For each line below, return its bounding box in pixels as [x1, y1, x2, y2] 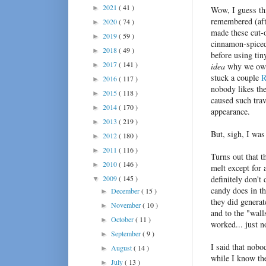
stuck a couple [211, 72, 261, 84]
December [111, 185, 142, 195]
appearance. [211, 106, 250, 118]
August [111, 242, 134, 252]
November [111, 199, 143, 210]
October [111, 214, 136, 224]
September [111, 228, 143, 238]
